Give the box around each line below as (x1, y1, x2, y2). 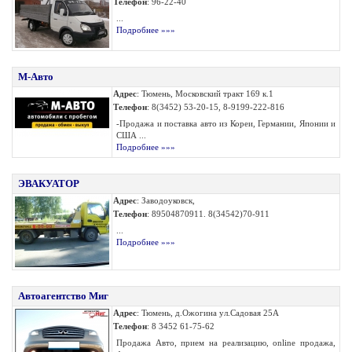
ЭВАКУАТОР (18, 178, 79, 189)
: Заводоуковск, (137, 196, 195, 205)
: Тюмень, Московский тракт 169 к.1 (137, 89, 273, 98)
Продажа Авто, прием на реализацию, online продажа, (116, 338, 335, 347)
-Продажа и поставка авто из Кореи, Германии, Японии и (116, 119, 335, 128)
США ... (116, 130, 146, 140)
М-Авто (18, 71, 53, 82)
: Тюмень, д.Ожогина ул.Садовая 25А (137, 308, 279, 317)
